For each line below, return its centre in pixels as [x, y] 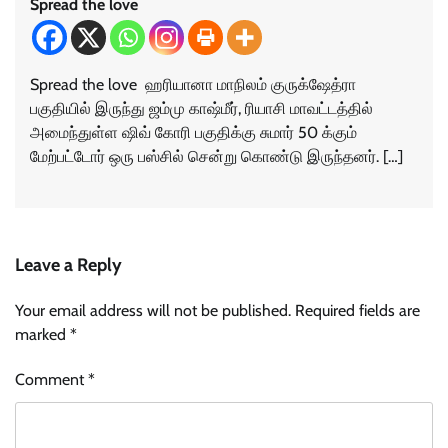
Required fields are [357, 311]
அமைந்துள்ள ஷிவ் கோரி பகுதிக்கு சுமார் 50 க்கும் [193, 133]
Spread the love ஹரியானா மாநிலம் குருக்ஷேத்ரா [193, 85]
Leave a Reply [68, 265]
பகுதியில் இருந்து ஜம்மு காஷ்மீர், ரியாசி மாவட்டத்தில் [201, 109]
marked [42, 335]
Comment [51, 380]
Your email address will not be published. [153, 311]
